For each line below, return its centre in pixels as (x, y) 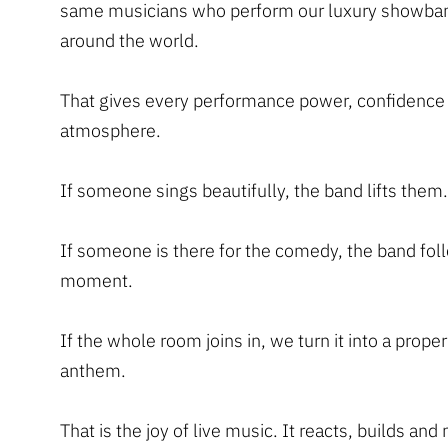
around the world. (129, 40)
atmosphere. (110, 130)
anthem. (93, 370)
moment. (96, 280)
